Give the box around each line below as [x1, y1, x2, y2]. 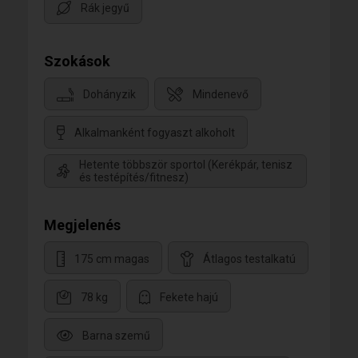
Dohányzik [83, 88, 136, 101]
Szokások [44, 53, 110, 70]
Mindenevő [193, 88, 249, 101]
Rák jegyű [81, 2, 129, 15]
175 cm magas [74, 252, 149, 265]
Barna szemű [82, 328, 150, 342]
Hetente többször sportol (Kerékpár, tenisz [79, 158, 292, 172]
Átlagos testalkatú [203, 252, 296, 265]
